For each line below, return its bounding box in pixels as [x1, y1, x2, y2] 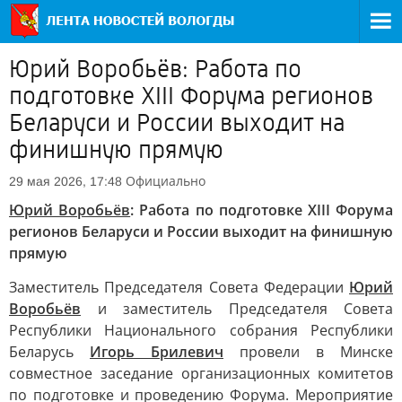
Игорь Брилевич [90, 342, 223, 362]
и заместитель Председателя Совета [81, 299, 393, 319]
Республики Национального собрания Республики [9, 320, 393, 340]
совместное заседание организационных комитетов [9, 363, 393, 383]
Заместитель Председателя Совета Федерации [9, 277, 349, 297]
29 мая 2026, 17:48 [9, 174, 122, 188]
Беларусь [9, 342, 90, 362]
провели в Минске [223, 342, 393, 362]
